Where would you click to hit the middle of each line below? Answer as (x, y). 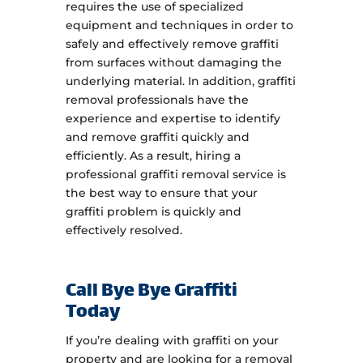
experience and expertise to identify (173, 119)
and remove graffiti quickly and (157, 137)
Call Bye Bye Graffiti (151, 292)
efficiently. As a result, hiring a (153, 156)
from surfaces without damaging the (173, 63)
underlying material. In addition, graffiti (180, 81)
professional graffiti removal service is (175, 175)
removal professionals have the (157, 100)
